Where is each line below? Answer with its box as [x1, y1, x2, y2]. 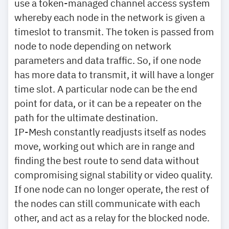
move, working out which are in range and [14, 140, 195, 152]
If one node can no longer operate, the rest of [14, 182, 209, 195]
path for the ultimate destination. [14, 111, 158, 124]
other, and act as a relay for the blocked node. [14, 211, 210, 224]
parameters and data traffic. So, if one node [14, 54, 201, 66]
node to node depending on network [14, 39, 171, 52]
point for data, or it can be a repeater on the [14, 97, 201, 109]
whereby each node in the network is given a [14, 11, 205, 24]
